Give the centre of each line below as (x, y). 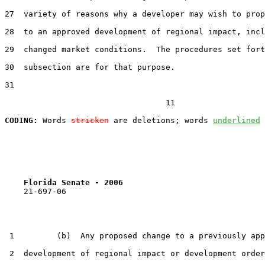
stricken (90, 120)
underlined (237, 120)
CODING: (21, 120)
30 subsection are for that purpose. (90, 67)
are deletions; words (161, 120)
